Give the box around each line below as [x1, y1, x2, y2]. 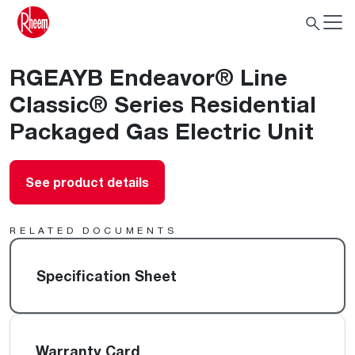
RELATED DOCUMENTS [10, 224, 177, 236]
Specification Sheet [36, 267, 177, 284]
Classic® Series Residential [10, 90, 316, 117]
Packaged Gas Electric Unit [10, 117, 314, 144]
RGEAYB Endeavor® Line [10, 63, 288, 90]
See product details [25, 174, 149, 190]
